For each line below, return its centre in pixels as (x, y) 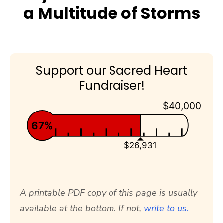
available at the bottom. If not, (82, 208)
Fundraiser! (111, 86)
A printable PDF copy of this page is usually (109, 193)
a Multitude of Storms (111, 13)
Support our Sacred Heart (111, 71)
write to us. (167, 208)
